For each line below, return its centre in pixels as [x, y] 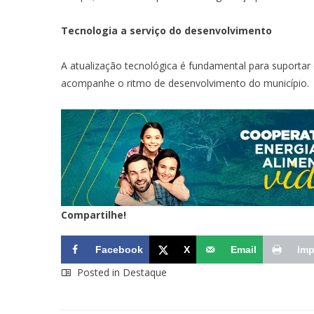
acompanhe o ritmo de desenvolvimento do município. [185, 83]
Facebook [119, 249]
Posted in [98, 272]
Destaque [145, 272]
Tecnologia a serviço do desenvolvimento [166, 30]
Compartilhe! [94, 214]
